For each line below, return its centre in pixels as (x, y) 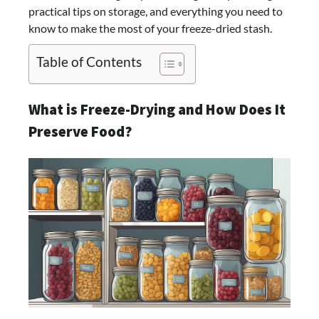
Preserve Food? (80, 132)
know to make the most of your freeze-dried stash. (150, 28)
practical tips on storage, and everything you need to (156, 11)
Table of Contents (89, 62)
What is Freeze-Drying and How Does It (157, 110)
